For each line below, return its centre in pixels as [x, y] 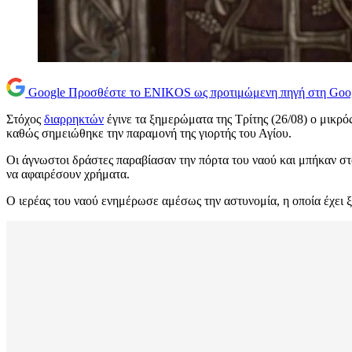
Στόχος [25, 119]
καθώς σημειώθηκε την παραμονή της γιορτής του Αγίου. [149, 134]
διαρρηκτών [74, 119]
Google [47, 93]
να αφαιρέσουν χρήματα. [68, 174]
